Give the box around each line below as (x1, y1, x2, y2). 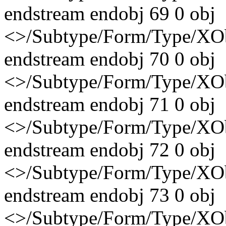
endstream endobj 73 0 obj (4, 184, 215, 206)
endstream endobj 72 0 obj (4, 139, 215, 160)
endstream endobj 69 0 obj (4, 3, 215, 24)
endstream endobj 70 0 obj (4, 48, 215, 70)
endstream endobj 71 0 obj (4, 93, 215, 115)
